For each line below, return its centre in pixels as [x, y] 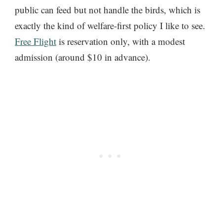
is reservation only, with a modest [121, 41]
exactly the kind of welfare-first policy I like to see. [110, 25]
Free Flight [36, 41]
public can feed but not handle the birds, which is [108, 9]
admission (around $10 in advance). [83, 57]
